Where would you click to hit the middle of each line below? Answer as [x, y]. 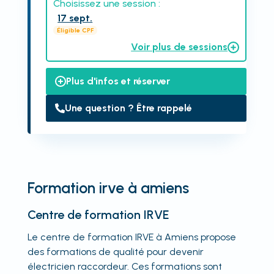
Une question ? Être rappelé [128, 108]
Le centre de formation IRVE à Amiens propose [131, 237]
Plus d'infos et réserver [118, 81]
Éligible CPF [75, 30]
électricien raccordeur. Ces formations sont [124, 266]
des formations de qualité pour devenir [115, 252]
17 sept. [75, 18]
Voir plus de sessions [180, 47]
